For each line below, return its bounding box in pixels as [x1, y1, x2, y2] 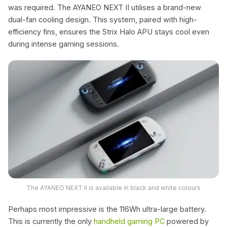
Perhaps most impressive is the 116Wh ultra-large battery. [8, 204, 206, 213]
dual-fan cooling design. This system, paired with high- [8, 15, 197, 24]
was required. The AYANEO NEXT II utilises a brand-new [8, 3, 201, 12]
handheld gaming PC [94, 216, 165, 225]
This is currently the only [8, 216, 94, 225]
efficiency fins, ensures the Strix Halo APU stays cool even [8, 27, 209, 36]
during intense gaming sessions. [8, 39, 119, 48]
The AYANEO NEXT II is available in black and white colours [26, 183, 201, 192]
